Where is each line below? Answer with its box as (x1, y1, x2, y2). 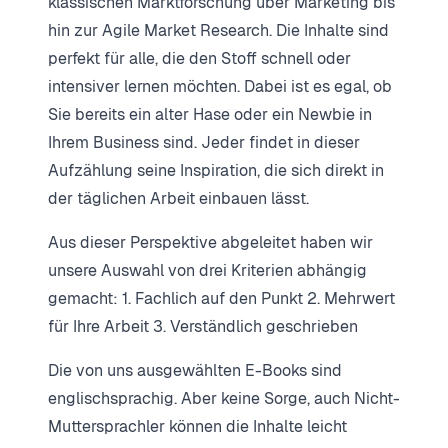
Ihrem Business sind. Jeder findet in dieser (48, 131, 360, 153)
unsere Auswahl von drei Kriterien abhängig (48, 259, 367, 281)
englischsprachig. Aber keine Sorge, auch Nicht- (48, 387, 400, 409)
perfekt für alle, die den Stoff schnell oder (48, 47, 351, 69)
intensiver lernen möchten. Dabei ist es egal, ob (48, 75, 392, 97)
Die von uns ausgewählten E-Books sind (48, 359, 342, 381)
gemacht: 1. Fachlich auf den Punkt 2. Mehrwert (48, 287, 395, 309)
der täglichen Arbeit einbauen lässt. (48, 187, 309, 209)
